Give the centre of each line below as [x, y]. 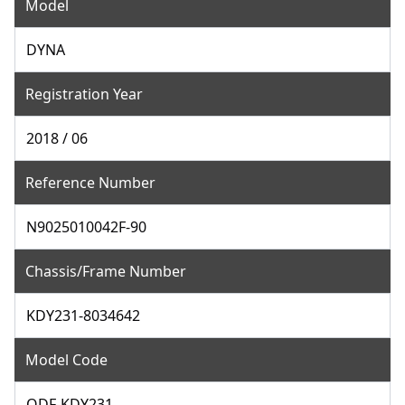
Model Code [66, 359]
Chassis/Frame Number [106, 271]
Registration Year [84, 94]
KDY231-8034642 [83, 315]
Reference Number [90, 182]
